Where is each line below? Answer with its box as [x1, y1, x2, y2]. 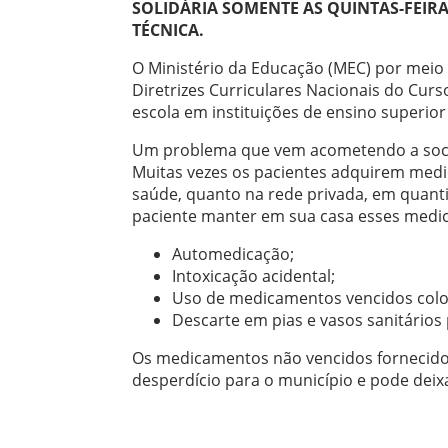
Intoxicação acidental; [172, 264, 335, 287]
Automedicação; [172, 242, 294, 265]
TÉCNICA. [132, 18, 204, 41]
